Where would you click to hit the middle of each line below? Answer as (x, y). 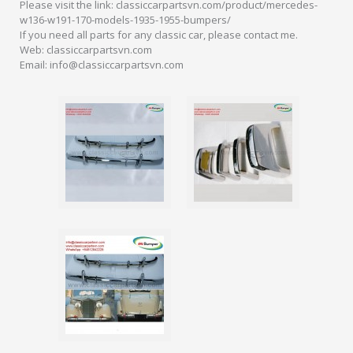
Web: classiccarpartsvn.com (86, 50)
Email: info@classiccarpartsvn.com (102, 65)
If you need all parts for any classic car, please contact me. (159, 35)
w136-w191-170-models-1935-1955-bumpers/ (125, 20)
